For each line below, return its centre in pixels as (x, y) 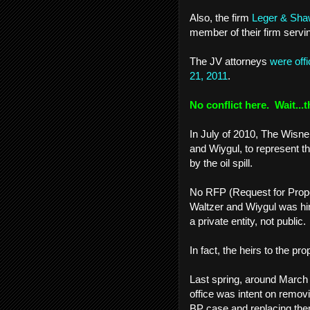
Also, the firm (221, 18)
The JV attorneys (230, 61)
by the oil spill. (224, 163)
